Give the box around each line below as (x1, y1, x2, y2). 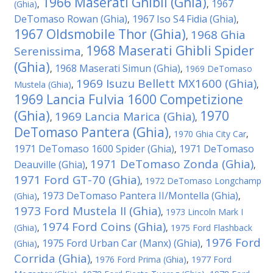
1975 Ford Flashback (171, 222, 252, 233)
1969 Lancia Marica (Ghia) (55, 108, 195, 124)
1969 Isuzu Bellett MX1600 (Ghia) (76, 76, 257, 91)
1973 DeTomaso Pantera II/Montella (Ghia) (42, 189, 238, 202)
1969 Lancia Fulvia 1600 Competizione (14, 91, 243, 108)
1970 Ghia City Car (174, 128, 246, 140)
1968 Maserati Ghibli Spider (86, 42, 254, 59)
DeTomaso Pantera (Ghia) (14, 124, 169, 141)
